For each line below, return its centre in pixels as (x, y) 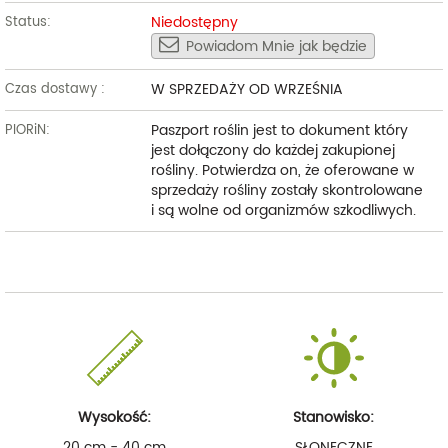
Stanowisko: (333, 417)
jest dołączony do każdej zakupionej (272, 150)
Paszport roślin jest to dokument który (279, 130)
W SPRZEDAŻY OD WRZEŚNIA (246, 89)
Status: (28, 22)
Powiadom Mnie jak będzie (276, 47)
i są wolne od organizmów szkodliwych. (283, 210)
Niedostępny (194, 22)
